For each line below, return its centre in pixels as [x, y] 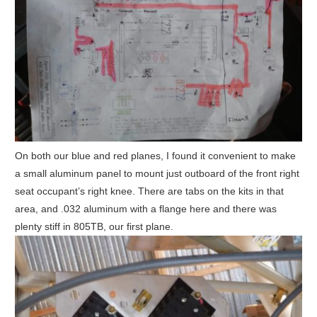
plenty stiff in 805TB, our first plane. [94, 227]
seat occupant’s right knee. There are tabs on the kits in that [149, 191]
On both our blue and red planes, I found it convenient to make [155, 156]
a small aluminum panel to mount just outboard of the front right [157, 174]
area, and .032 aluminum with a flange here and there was [145, 209]
